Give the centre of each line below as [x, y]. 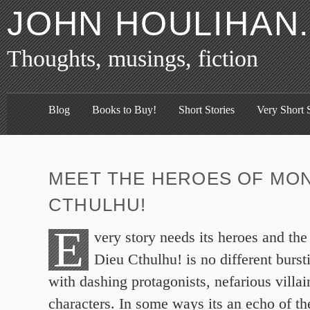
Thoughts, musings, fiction [133, 58]
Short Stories [207, 110]
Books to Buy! [124, 110]
